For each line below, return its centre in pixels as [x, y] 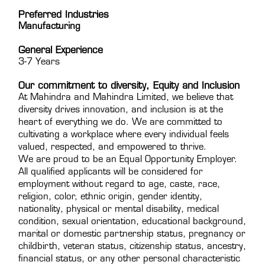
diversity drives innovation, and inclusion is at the [121, 110]
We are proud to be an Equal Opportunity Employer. [128, 160]
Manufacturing [49, 27]
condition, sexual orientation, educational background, [132, 222]
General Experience [61, 51]
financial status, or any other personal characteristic [129, 259]
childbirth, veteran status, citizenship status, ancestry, [132, 247]
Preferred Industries [64, 15]
